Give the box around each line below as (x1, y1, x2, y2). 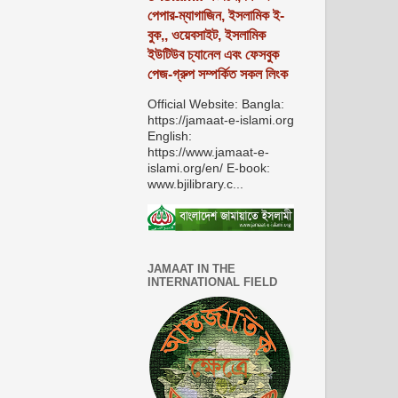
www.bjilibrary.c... (147, 177, 243, 191)
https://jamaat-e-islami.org (147, 113, 294, 127)
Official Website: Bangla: (147, 97, 288, 111)
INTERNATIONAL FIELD (147, 275, 277, 289)
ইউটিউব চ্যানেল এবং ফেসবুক (147, 47, 279, 63)
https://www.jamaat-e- (147, 145, 269, 159)
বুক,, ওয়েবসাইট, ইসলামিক (147, 28, 266, 44)
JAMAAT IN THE (147, 261, 235, 275)
